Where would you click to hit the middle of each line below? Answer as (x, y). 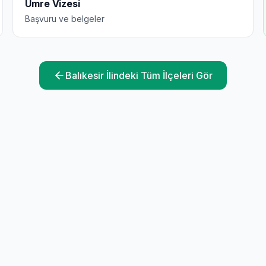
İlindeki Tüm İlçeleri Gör (158, 75)
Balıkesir (85, 75)
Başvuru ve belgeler (65, 19)
